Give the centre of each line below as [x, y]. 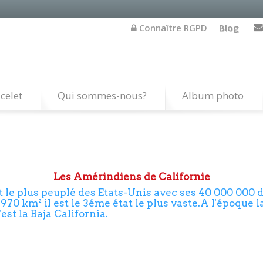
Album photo [213, 95]
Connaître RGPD [172, 28]
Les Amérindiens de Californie [131, 177]
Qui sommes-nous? [102, 95]
